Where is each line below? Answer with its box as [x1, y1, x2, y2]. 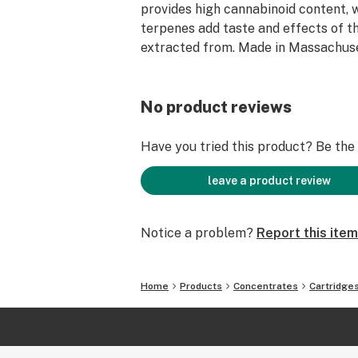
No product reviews [141, 97, 292, 117]
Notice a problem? [141, 225, 253, 241]
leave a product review [208, 174, 331, 187]
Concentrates [233, 280, 298, 292]
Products [180, 280, 222, 292]
